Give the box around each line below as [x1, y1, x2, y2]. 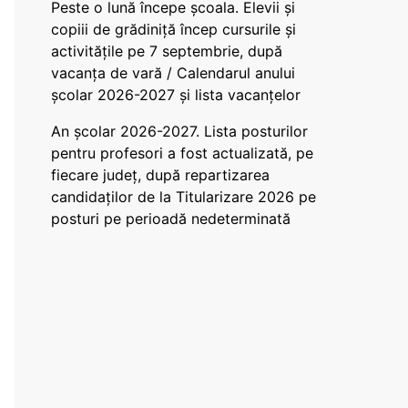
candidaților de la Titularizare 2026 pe [51, 188, 316, 206]
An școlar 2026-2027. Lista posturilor [51, 122, 308, 140]
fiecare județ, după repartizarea [51, 166, 270, 184]
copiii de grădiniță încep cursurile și [51, 20, 296, 38]
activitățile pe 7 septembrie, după [51, 42, 282, 60]
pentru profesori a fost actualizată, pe [51, 144, 313, 162]
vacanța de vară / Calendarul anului [51, 64, 295, 82]
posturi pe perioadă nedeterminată [51, 209, 291, 228]
